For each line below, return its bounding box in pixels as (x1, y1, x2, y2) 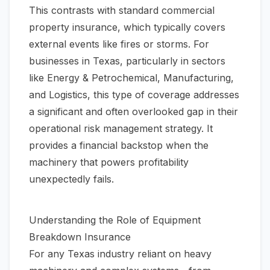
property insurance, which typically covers (29, 21, 225, 33)
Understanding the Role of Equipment (29, 214, 201, 226)
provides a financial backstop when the (29, 139, 209, 151)
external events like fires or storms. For (29, 38, 209, 50)
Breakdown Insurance (29, 231, 131, 243)
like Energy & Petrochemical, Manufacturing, (29, 72, 234, 84)
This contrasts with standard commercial (29, 4, 215, 16)
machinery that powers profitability (29, 156, 189, 168)
